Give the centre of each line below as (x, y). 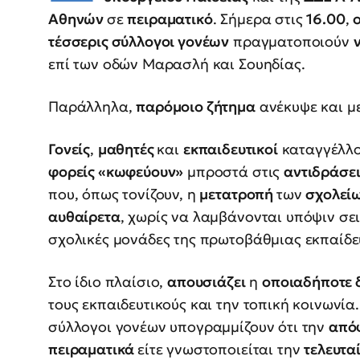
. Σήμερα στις (260, 19)
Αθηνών (78, 19)
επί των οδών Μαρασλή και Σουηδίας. (177, 64)
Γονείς (70, 149)
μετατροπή (238, 194)
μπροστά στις (234, 172)
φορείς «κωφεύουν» (116, 172)
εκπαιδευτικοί (230, 149)
